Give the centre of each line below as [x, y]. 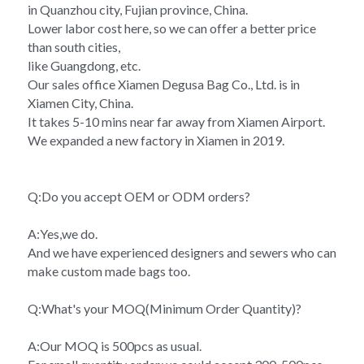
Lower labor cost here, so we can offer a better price [172, 28]
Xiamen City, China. [80, 102]
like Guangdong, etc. [84, 65]
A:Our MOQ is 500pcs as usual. [115, 345]
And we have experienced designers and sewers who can [182, 252]
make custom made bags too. [109, 271]
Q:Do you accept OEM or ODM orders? [139, 196]
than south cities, [74, 46]
